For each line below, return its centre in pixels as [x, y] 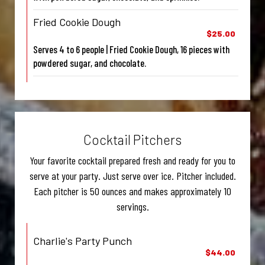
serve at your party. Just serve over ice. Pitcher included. [132, 176]
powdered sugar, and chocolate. [90, 63]
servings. [132, 207]
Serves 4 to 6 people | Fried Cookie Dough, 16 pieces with [131, 49]
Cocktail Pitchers [132, 140]
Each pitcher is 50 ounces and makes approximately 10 [132, 191]
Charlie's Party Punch [83, 241]
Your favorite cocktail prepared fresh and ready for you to [132, 161]
